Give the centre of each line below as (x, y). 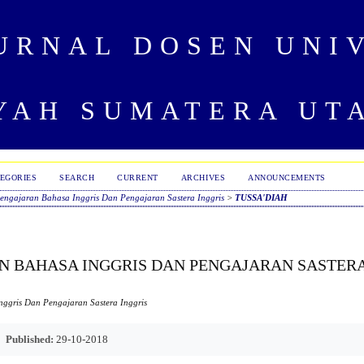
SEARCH (77, 178)
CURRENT (138, 178)
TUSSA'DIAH (262, 197)
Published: (30, 339)
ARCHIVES (203, 178)
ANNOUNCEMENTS (287, 178)
